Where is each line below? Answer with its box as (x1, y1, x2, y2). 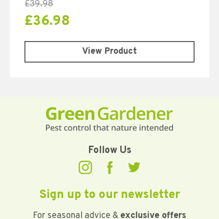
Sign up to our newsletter (39, 187, 180, 202)
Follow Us (88, 144, 131, 157)
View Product (82, 45, 137, 57)
